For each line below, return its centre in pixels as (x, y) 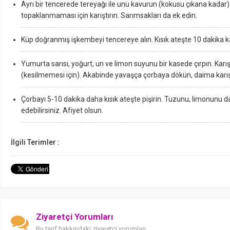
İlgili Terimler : (35, 142)
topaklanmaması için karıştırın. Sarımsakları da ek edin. (109, 15)
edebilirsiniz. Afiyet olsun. (62, 110)
